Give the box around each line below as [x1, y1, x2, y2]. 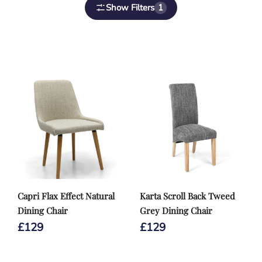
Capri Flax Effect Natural [18, 190, 115, 202]
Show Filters [106, 1, 154, 13]
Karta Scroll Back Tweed [140, 190, 235, 202]
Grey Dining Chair [140, 205, 212, 216]
